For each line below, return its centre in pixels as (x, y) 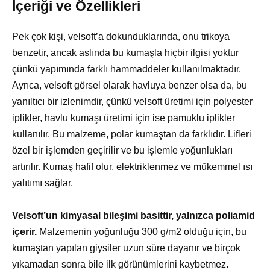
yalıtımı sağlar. (42, 183)
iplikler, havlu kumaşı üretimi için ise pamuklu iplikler (124, 118)
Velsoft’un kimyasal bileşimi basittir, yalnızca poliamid (133, 216)
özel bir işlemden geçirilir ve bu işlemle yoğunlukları (122, 151)
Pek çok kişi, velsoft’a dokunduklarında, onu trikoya (121, 37)
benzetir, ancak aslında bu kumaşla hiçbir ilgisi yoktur (125, 53)
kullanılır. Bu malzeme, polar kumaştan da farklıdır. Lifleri (132, 134)
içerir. (24, 232)
